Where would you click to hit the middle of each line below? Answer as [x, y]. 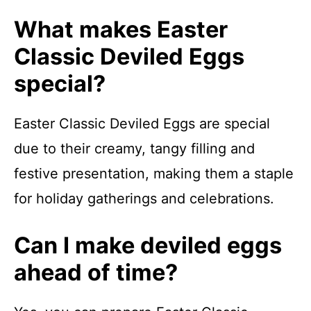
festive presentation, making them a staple [154, 174]
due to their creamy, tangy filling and [134, 149]
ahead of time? [96, 272]
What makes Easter [121, 30]
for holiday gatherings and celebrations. [144, 199]
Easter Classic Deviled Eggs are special [142, 124]
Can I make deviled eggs [148, 245]
